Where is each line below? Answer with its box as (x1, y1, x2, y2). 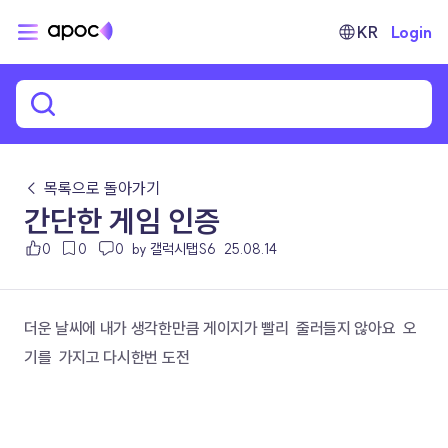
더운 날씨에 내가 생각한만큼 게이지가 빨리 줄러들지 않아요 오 (24, 319, 417, 338)
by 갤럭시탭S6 (131, 240, 216, 258)
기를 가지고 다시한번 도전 (24, 348, 190, 367)
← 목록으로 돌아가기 (24, 178, 160, 198)
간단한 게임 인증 (24, 202, 220, 240)
